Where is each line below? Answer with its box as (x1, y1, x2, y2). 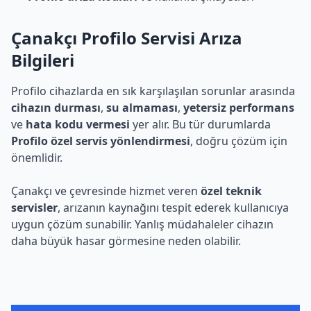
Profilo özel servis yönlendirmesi (11, 133, 190, 149)
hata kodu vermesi (26, 117, 130, 132)
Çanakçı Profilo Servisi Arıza (11, 26, 242, 49)
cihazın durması (11, 100, 101, 115)
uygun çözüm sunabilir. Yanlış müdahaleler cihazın (11, 217, 274, 232)
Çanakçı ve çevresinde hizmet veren (11, 183, 201, 199)
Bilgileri (11, 49, 74, 72)
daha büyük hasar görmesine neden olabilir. (11, 233, 241, 249)
